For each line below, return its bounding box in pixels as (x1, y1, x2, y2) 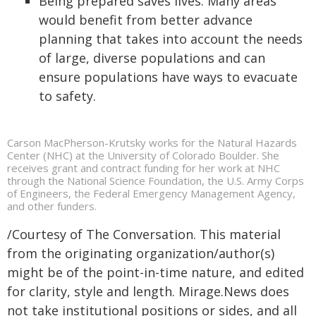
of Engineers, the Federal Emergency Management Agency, (7, 186, 296, 200)
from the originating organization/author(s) (7, 244, 274, 262)
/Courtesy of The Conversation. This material (7, 225, 281, 243)
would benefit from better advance (39, 11, 253, 28)
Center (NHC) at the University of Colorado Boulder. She (7, 147, 279, 162)
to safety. (39, 87, 96, 104)
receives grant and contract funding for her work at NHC (7, 160, 280, 175)
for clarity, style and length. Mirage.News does (7, 282, 289, 300)
